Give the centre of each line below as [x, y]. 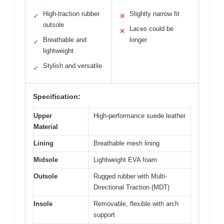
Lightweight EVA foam [125, 159]
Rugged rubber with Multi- [130, 176]
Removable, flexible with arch [136, 203]
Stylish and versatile [72, 65]
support [104, 214]
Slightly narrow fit [154, 13]
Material [46, 126]
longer [138, 39]
